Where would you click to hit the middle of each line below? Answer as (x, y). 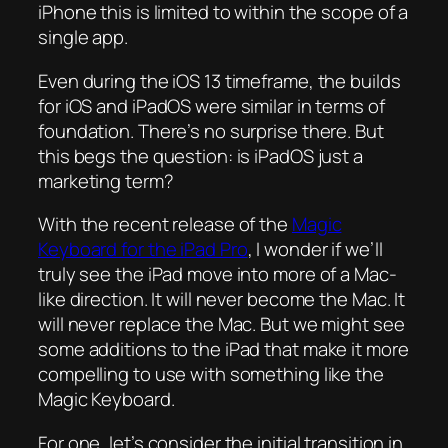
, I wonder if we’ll (315, 249)
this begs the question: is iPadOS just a (200, 155)
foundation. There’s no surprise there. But (211, 130)
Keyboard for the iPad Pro (143, 249)
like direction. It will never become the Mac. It (222, 299)
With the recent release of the (165, 224)
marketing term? (106, 180)
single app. (83, 37)
